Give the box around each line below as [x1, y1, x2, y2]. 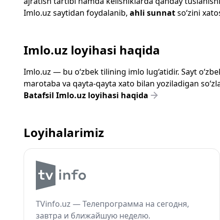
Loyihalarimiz [24, 124, 104, 140]
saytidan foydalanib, [51, 7, 130, 18]
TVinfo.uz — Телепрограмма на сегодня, [36, 198, 189, 209]
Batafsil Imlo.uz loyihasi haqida [24, 90, 148, 101]
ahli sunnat [130, 7, 175, 18]
